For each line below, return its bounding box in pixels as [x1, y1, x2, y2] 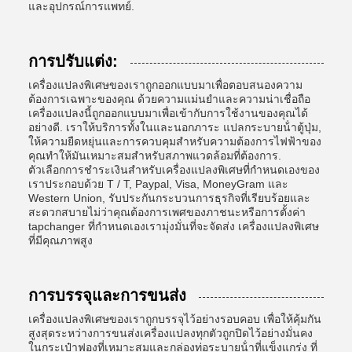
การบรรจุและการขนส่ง [28, 287, 186, 304]
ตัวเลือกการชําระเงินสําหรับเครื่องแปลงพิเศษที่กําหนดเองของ [28, 163, 320, 176]
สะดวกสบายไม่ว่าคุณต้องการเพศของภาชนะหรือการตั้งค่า [28, 206, 306, 218]
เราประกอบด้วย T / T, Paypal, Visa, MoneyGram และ [28, 178, 288, 190]
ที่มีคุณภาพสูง [28, 234, 93, 247]
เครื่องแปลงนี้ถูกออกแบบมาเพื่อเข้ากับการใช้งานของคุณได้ [28, 107, 308, 119]
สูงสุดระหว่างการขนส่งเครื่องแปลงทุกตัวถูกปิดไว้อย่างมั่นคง [28, 327, 313, 339]
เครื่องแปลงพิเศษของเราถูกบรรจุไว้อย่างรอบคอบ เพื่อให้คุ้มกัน [28, 313, 321, 325]
